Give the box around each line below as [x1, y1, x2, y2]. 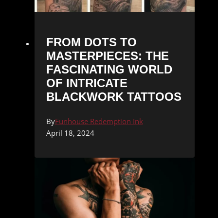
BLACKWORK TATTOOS [46, 90, 182, 104]
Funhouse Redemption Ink [54, 116, 143, 127]
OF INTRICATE [46, 76, 127, 90]
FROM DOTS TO [46, 36, 137, 49]
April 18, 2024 [46, 128, 94, 138]
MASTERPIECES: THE [46, 49, 169, 63]
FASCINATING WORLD [46, 63, 172, 76]
